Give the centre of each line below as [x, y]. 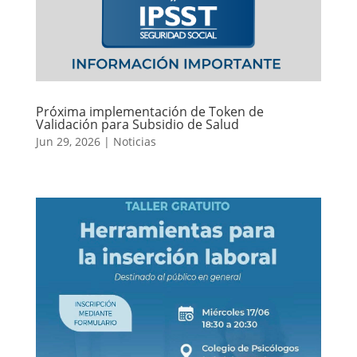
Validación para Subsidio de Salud [137, 124]
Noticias [134, 141]
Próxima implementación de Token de [149, 111]
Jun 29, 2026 [68, 141]
